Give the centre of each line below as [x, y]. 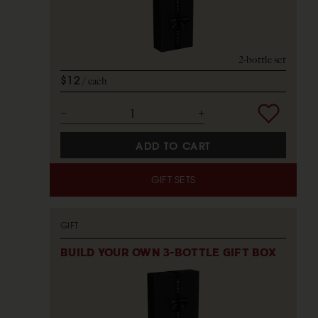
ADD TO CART [173, 147]
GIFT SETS [173, 179]
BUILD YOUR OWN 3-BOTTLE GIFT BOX [168, 253]
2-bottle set [262, 60]
